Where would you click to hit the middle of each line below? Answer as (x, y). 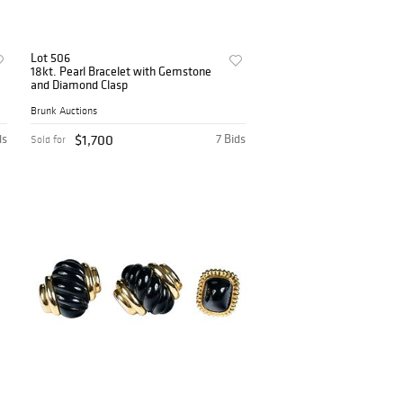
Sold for (49, 140)
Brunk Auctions (64, 111)
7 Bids (231, 139)
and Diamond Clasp (80, 85)
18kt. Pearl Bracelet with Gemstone (121, 72)
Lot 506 (51, 58)
